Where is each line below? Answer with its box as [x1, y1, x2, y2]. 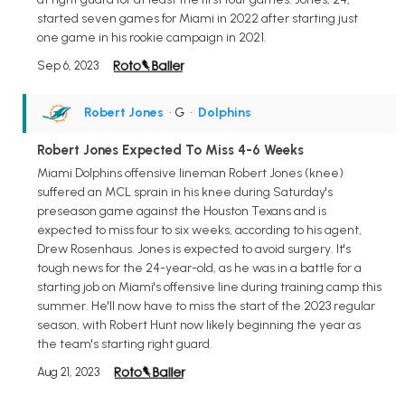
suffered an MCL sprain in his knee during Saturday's [37, 184, 333, 201]
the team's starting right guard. [37, 336, 212, 353]
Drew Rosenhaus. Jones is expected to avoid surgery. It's [37, 241, 351, 258]
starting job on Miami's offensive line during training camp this [37, 279, 381, 296]
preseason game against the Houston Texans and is [37, 203, 326, 220]
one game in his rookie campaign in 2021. [37, 29, 267, 45]
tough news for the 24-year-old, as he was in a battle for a [37, 260, 362, 277]
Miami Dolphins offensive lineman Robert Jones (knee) [37, 165, 344, 182]
